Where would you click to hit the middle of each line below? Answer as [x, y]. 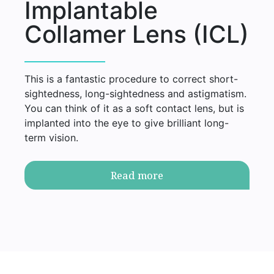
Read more [137, 175]
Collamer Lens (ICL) [136, 34]
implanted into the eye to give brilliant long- [126, 123]
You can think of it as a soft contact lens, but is [134, 109]
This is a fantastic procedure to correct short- [131, 79]
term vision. [51, 138]
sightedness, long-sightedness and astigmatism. [135, 94]
